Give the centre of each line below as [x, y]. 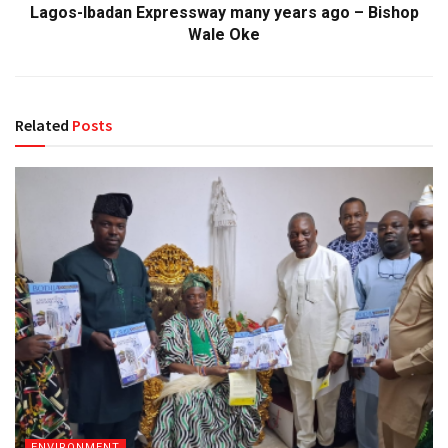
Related [42, 124]
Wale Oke [224, 34]
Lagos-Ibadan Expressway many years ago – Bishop [224, 12]
